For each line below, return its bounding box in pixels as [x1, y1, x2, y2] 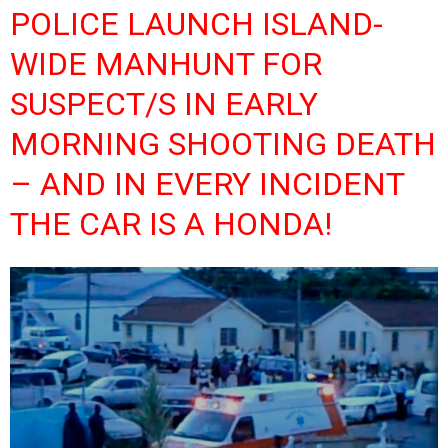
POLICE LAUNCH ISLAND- [10, 5, 383, 43]
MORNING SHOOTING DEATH [10, 125, 436, 163]
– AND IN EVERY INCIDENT [10, 165, 404, 203]
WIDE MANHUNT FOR [10, 45, 322, 83]
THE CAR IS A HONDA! [10, 205, 332, 243]
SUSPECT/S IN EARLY [10, 85, 318, 123]
